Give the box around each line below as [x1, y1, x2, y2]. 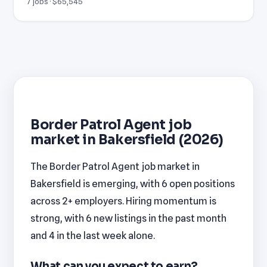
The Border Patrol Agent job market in [30, 160, 200, 172]
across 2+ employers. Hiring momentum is [30, 194, 217, 207]
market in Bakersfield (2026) [30, 131, 223, 148]
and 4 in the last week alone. [30, 229, 156, 241]
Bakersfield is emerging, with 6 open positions [30, 177, 235, 190]
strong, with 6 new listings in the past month [30, 212, 227, 224]
